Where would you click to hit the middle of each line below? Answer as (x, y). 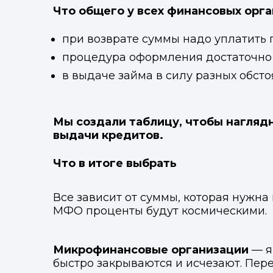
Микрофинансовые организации (151, 250)
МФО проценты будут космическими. (160, 211)
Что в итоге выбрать (115, 163)
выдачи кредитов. (108, 135)
